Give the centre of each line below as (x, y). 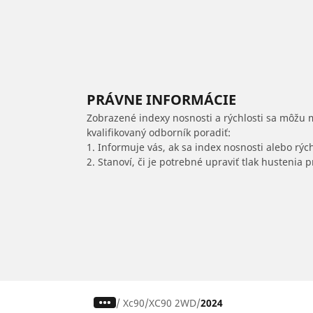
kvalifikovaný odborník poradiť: (159, 132)
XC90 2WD (173, 303)
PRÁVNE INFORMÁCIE (161, 99)
